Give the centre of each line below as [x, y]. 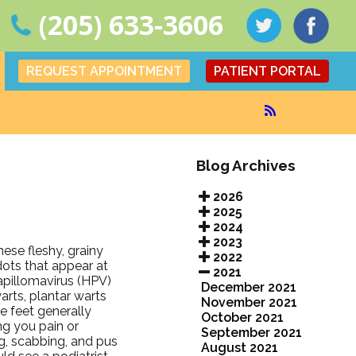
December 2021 [248, 287]
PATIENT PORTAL [268, 71]
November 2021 [249, 302]
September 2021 [251, 332]
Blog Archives [246, 165]
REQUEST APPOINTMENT [104, 71]
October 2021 [242, 317]
